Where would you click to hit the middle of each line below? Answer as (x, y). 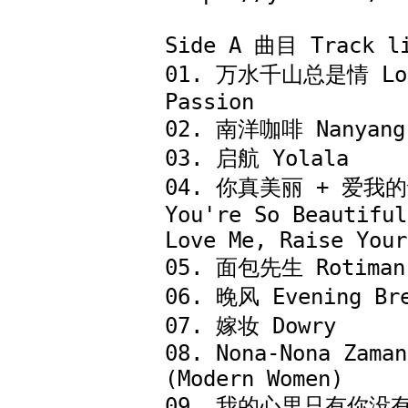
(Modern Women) (254, 379)
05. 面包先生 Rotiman (285, 268)
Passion (209, 102)
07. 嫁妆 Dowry (250, 326)
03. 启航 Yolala (263, 158)
